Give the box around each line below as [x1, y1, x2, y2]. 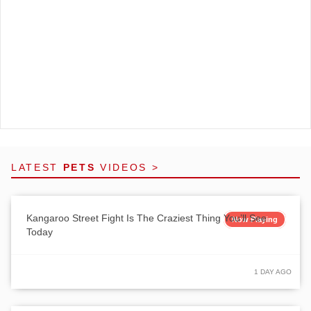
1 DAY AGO [254, 267, 292, 276]
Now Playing [232, 215, 278, 224]
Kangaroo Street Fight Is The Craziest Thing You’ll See [26, 212, 267, 224]
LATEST [11, 161, 63, 173]
